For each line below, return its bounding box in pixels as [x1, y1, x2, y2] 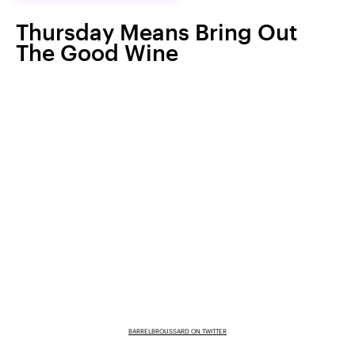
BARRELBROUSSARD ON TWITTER [128, 326, 227, 335]
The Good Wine [16, 40, 178, 66]
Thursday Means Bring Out [16, 19, 297, 45]
